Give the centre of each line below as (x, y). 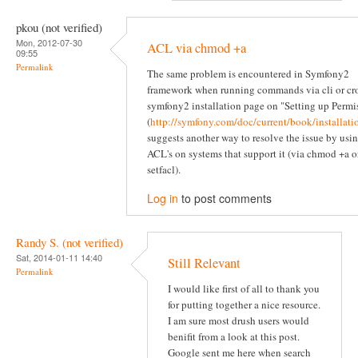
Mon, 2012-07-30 (49, 42)
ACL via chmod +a (197, 48)
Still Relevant (204, 263)
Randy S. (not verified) (70, 242)
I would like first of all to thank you (244, 289)
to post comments (225, 198)
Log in (163, 198)
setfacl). (164, 170)
